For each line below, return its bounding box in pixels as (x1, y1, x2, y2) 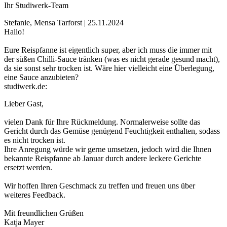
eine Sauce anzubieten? (4, 73, 79, 82)
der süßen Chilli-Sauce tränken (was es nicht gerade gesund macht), (4, 55, 220, 64)
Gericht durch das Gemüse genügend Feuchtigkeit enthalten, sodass (4, 127, 220, 136)
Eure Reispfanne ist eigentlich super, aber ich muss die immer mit (4, 46, 212, 55)
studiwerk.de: (4, 82, 47, 91)
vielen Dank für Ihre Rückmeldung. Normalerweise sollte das (4, 118, 200, 127)
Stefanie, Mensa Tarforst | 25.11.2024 (4, 18, 124, 27)
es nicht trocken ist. (4, 136, 65, 145)
